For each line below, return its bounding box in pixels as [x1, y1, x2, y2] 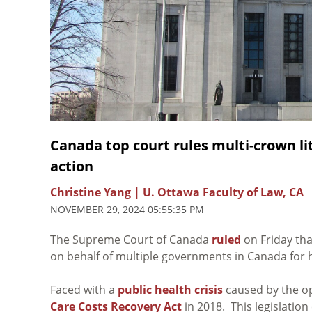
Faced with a [50, 281, 118, 297]
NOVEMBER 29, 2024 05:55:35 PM [50, 202, 204, 216]
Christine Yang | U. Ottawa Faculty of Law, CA [50, 184, 304, 200]
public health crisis [118, 281, 223, 297]
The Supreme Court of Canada [50, 231, 212, 247]
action [50, 156, 93, 175]
